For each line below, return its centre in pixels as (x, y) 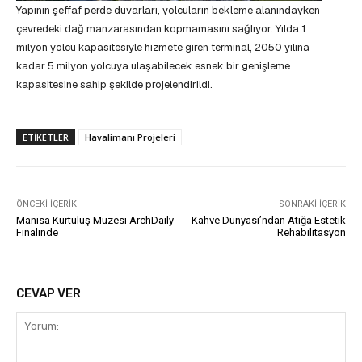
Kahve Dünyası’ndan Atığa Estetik (268, 220)
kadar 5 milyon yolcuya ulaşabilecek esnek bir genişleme (153, 65)
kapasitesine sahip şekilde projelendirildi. (114, 84)
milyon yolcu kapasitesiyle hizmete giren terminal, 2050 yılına (163, 47)
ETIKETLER (46, 137)
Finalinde (37, 232)
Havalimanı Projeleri (130, 137)
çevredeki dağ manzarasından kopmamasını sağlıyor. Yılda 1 (161, 28)
